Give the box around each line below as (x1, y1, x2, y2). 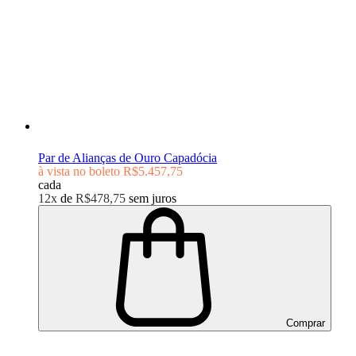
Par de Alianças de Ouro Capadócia (38, 150, 217, 164)
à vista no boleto (38, 164, 120, 178)
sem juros (129, 191, 176, 205)
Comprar (283, 316, 325, 329)
